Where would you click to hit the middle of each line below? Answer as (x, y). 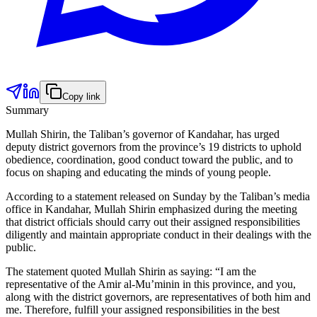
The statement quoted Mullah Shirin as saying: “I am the (131, 271)
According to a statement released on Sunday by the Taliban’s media (158, 196)
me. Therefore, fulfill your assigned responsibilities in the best (143, 309)
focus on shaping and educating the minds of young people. (138, 172)
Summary (27, 110)
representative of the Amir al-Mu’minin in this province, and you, (151, 284)
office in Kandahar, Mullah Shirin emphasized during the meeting (151, 209)
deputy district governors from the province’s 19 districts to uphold (154, 146)
